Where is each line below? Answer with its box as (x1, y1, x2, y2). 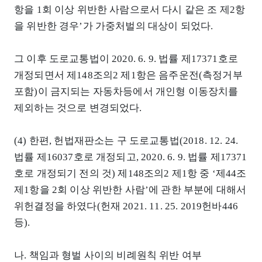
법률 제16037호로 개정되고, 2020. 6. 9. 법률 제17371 (14, 151, 247, 163)
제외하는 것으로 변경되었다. (14, 102, 142, 114)
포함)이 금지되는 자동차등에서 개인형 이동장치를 (14, 86, 239, 98)
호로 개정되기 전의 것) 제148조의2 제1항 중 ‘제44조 (14, 168, 247, 180)
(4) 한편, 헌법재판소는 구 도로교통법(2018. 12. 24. (14, 135, 239, 147)
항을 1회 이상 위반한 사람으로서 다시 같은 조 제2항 (14, 4, 246, 16)
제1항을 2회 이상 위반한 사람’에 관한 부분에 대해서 (14, 184, 247, 196)
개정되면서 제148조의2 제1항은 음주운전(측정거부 (14, 70, 243, 81)
